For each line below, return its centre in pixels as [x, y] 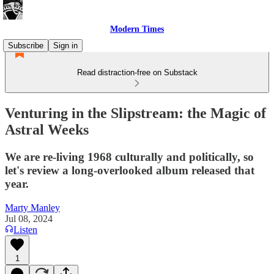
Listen [25, 229]
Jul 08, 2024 [29, 218]
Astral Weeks [47, 129]
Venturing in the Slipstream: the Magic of [135, 113]
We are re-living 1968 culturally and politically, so [129, 157]
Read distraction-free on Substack [137, 72]
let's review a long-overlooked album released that [130, 170]
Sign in [65, 46]
